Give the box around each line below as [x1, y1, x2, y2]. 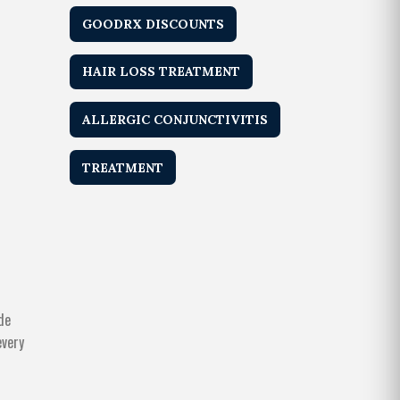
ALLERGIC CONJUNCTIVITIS [82, 112, 269, 129]
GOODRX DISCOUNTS [82, 15, 225, 32]
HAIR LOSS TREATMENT [82, 63, 241, 80]
